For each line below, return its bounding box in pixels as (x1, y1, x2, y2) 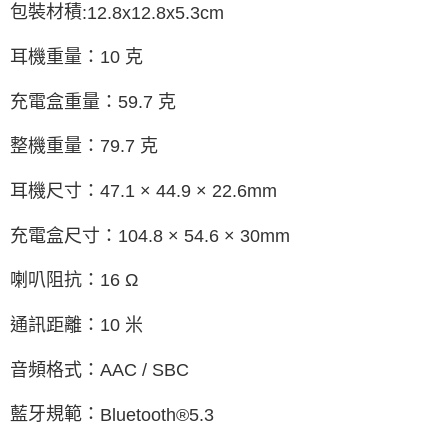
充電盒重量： (10, 91, 118, 112)
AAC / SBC (100, 359, 189, 380)
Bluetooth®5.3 (100, 404, 214, 425)
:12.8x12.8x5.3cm (82, 2, 224, 23)
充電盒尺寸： (10, 225, 118, 246)
